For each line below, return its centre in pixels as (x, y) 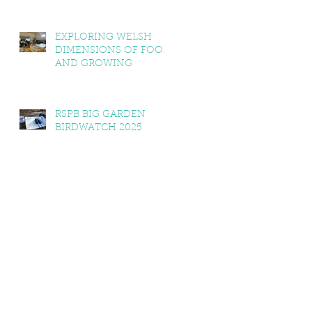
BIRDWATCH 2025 (99, 128)
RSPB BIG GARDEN (100, 115)
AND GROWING (94, 64)
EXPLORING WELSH (103, 38)
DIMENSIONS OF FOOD (113, 51)
